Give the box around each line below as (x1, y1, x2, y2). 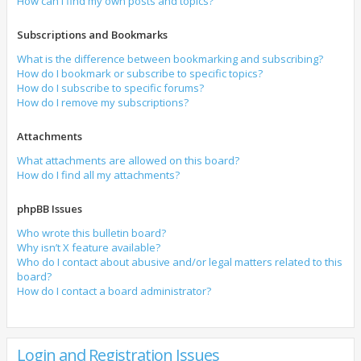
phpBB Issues (17, 201, 82, 216)
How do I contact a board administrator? (17, 284, 211, 298)
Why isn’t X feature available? (17, 240, 160, 255)
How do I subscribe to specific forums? (17, 81, 204, 95)
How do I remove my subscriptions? (17, 95, 189, 110)
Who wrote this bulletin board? (17, 226, 166, 240)
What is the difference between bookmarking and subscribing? (17, 52, 323, 66)
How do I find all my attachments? (17, 168, 180, 182)
